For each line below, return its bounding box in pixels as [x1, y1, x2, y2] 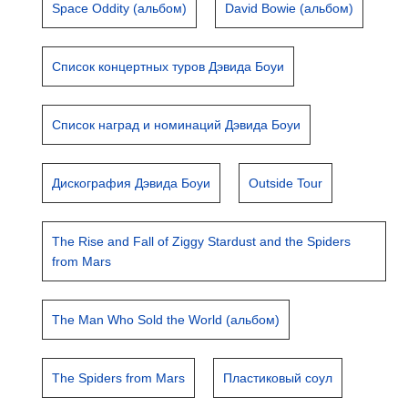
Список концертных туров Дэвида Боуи [52, 59, 285, 74]
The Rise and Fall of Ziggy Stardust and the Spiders [52, 234, 352, 249]
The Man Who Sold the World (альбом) [52, 312, 280, 327]
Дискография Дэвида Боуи [52, 176, 211, 190]
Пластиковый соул [223, 371, 333, 385]
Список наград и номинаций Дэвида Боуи [52, 117, 301, 132]
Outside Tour [249, 176, 323, 190]
